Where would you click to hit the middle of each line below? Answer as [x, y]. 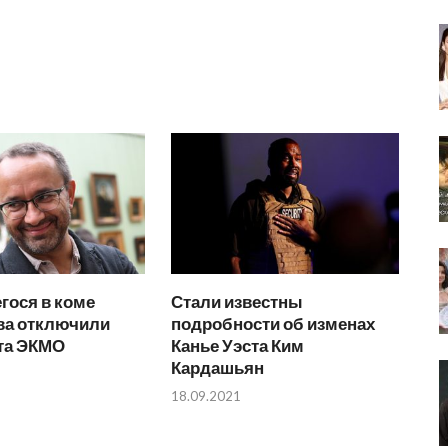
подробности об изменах [273, 323]
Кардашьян [218, 367]
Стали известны [237, 301]
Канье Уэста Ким [238, 345]
